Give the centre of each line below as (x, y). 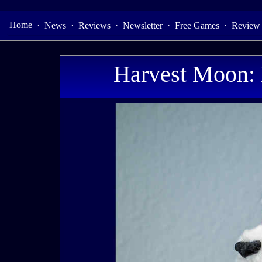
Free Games (197, 25)
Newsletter (143, 25)
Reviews (94, 25)
